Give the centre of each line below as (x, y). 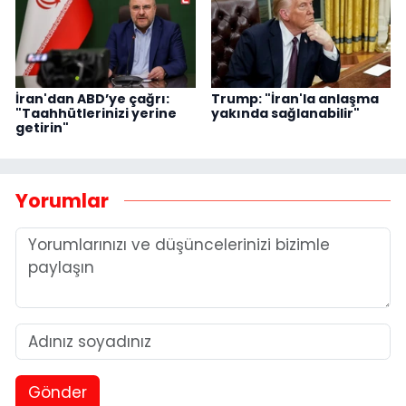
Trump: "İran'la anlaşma (295, 99)
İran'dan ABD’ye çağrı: (92, 99)
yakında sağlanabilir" (285, 114)
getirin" (42, 128)
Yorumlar (62, 200)
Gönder (57, 393)
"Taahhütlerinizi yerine (96, 114)
